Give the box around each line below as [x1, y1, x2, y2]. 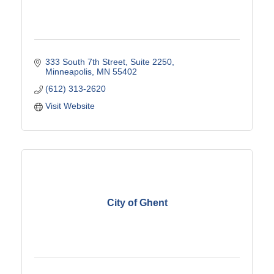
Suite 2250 [130, 56, 172, 67]
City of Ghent [106, 198, 168, 209]
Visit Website [45, 100, 95, 111]
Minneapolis [45, 66, 92, 76]
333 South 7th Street [45, 56, 125, 67]
